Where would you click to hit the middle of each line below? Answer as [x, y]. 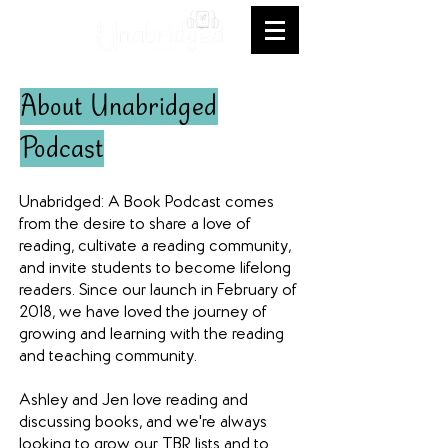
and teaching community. [108, 357]
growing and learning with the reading [151, 335]
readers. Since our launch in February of [158, 291]
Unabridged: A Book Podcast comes [146, 203]
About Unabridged [119, 106]
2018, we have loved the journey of [143, 313]
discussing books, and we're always [143, 423]
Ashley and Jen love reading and [133, 401]
